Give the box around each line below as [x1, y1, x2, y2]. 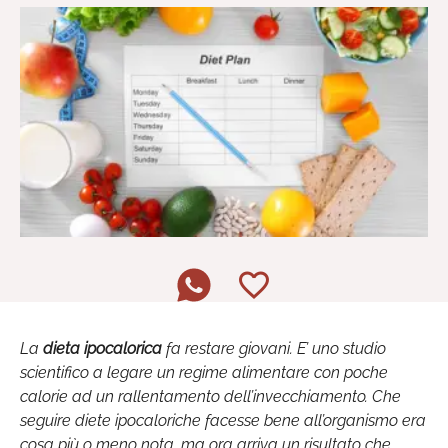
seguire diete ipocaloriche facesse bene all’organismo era [20, 410, 426, 430]
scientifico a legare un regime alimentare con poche [20, 362, 388, 382]
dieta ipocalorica [43, 338, 162, 358]
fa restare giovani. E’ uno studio [162, 338, 386, 358]
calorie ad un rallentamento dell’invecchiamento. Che [20, 386, 401, 406]
